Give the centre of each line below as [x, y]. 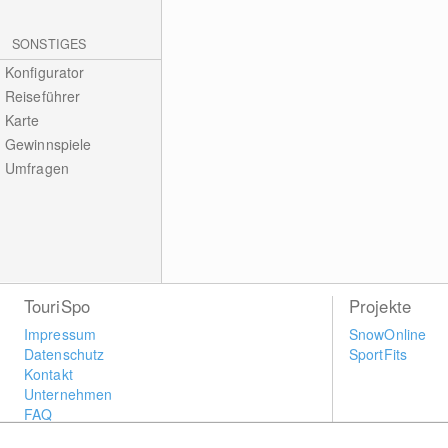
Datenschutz [64, 354]
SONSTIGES [49, 44]
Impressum [60, 334]
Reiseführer [42, 96]
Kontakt [48, 374]
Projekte [380, 306]
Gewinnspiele [48, 144]
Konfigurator [44, 72]
